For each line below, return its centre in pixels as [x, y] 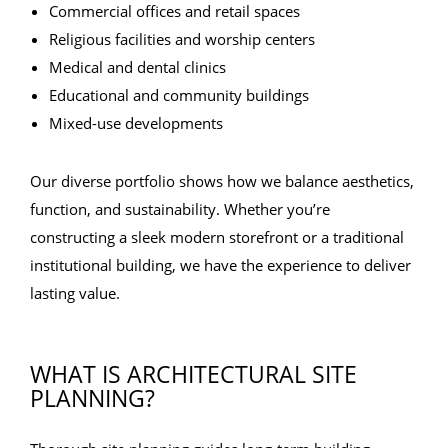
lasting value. [75, 293]
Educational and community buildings [179, 95]
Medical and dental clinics [137, 67]
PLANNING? [92, 398]
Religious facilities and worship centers [182, 39]
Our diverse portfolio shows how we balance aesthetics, [222, 181]
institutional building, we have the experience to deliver [220, 265]
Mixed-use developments [136, 123]
